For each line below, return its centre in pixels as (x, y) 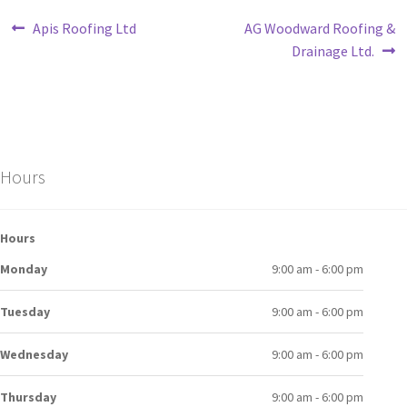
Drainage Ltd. (333, 50)
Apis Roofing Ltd (85, 28)
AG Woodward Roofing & (319, 28)
